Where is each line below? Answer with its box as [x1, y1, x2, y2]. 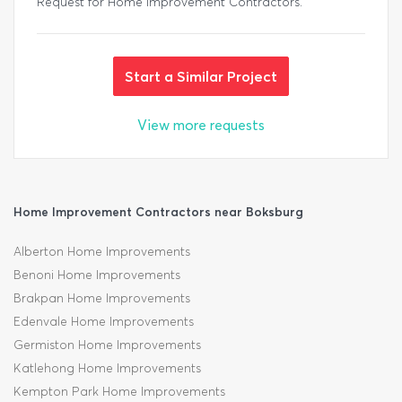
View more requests [137, 117, 265, 135]
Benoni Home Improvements [13, 267, 180, 284]
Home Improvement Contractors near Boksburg [13, 204, 303, 221]
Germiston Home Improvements [13, 337, 201, 354]
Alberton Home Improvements [13, 244, 190, 260]
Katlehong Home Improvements [13, 361, 201, 377]
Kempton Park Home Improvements [13, 384, 225, 400]
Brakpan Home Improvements [13, 291, 190, 307]
